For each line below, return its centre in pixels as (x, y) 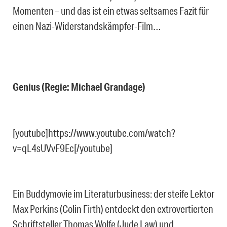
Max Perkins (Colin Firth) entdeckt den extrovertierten (113, 209)
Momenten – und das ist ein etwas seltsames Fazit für (111, 10)
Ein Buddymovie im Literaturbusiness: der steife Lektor (113, 193)
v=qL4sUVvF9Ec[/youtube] (63, 148)
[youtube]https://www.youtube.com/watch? (94, 133)
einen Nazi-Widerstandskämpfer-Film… (87, 26)
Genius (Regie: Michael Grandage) (79, 87)
